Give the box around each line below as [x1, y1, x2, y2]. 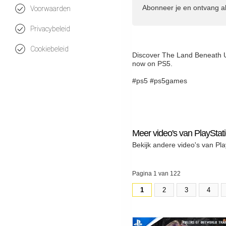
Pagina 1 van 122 [132, 169, 181, 177]
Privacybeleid [30, 25, 70, 33]
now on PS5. [132, 59, 173, 68]
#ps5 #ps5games [132, 76, 187, 85]
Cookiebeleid [30, 45, 69, 53]
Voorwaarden [30, 5, 71, 13]
